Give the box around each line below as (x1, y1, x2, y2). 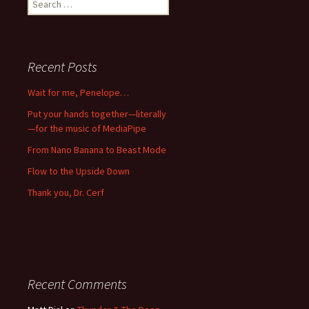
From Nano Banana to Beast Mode (28, 143, 166, 156)
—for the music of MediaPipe (28, 122, 146, 134)
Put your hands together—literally (28, 108, 166, 120)
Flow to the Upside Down (28, 165, 130, 177)
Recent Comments (28, 275, 127, 292)
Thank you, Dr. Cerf (28, 186, 104, 199)
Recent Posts (28, 58, 97, 75)
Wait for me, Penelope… (28, 86, 129, 99)
